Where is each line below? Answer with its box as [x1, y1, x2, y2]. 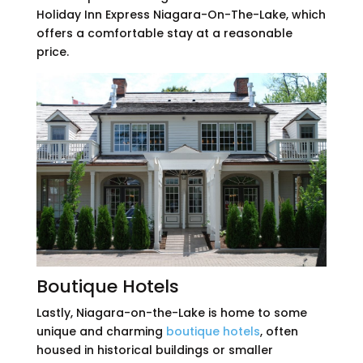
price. [36, 43, 69, 60]
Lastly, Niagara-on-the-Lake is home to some [36, 304, 307, 321]
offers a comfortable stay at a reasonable [36, 24, 293, 41]
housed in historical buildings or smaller [36, 341, 273, 358]
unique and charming [36, 322, 166, 340]
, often [259, 322, 298, 340]
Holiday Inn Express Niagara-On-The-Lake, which [36, 6, 326, 23]
